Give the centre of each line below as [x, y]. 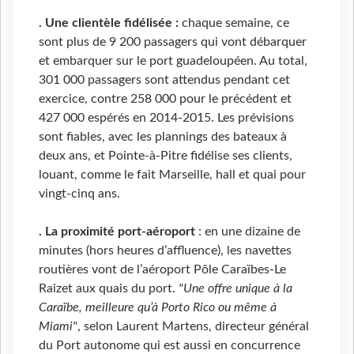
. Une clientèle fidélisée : [109, 23]
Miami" [58, 327]
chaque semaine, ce [234, 23]
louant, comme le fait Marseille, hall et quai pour [172, 175]
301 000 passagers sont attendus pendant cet [164, 80]
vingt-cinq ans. [79, 194]
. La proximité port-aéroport [119, 232]
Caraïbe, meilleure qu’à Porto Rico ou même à [158, 308]
